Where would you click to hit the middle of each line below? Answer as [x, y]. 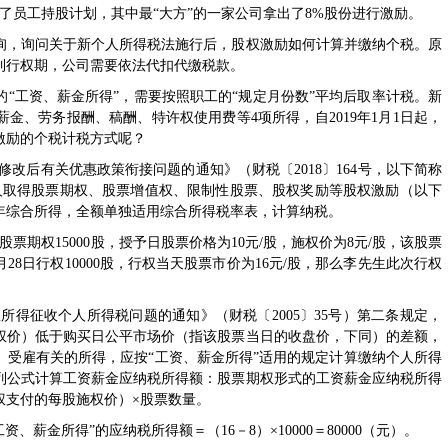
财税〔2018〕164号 [311, 169]
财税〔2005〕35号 [286, 315]
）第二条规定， [392, 315]
